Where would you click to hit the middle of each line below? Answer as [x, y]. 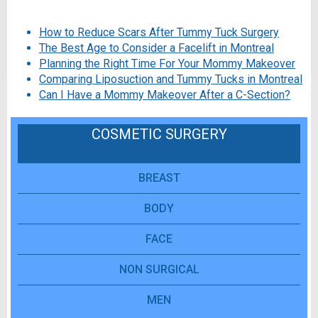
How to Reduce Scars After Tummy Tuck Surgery [159, 33]
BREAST [159, 178]
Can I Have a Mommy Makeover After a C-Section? [165, 95]
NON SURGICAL [159, 270]
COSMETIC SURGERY [159, 135]
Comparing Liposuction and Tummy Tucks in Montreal [171, 79]
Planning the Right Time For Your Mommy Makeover [167, 64]
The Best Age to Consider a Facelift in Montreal [157, 48]
